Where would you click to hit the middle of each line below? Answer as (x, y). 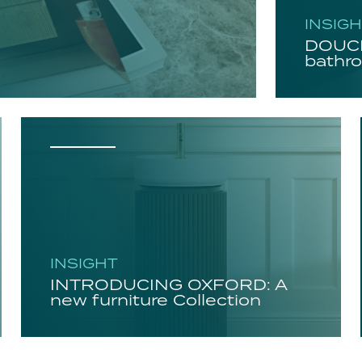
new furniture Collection (155, 301)
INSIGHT (84, 264)
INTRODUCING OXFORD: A (168, 285)
